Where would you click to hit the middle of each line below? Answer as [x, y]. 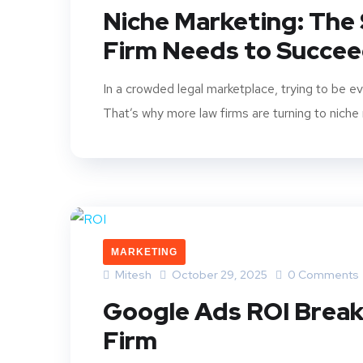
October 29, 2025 [220, 274]
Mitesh [132, 274]
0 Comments [322, 274]
